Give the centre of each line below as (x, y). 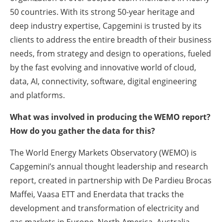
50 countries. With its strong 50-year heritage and (102, 12)
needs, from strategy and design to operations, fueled (111, 53)
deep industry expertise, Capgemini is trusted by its (106, 26)
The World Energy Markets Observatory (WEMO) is (103, 152)
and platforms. (37, 95)
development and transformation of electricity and (105, 208)
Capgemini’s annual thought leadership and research (109, 166)
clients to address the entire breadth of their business (111, 39)
